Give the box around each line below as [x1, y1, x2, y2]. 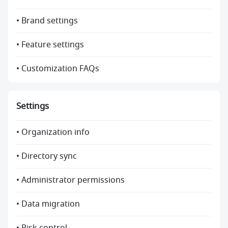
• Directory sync [16, 150, 77, 163]
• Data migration [16, 198, 80, 211]
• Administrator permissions [16, 174, 125, 187]
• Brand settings [16, 15, 78, 27]
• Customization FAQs [16, 63, 99, 75]
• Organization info [16, 126, 90, 139]
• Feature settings [16, 39, 84, 51]
